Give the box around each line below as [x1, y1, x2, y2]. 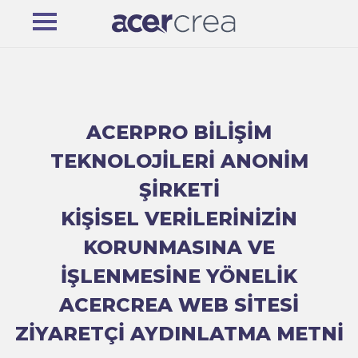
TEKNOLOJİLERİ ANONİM [50, 149, 308, 173]
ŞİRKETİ [138, 178, 220, 201]
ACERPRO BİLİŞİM [86, 121, 272, 144]
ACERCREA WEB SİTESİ [59, 293, 299, 316]
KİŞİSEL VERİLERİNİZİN [61, 207, 297, 230]
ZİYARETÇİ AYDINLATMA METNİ [14, 322, 344, 345]
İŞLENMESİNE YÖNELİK [61, 265, 297, 288]
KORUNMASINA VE [83, 236, 275, 259]
